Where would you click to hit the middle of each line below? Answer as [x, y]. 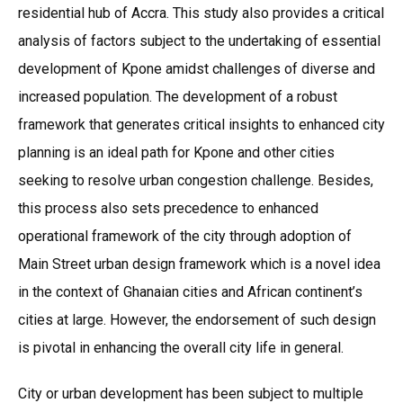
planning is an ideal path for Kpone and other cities [176, 152]
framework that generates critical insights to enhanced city [201, 124]
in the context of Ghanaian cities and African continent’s [190, 291]
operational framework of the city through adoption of [185, 236]
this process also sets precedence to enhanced [168, 208]
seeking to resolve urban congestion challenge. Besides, [196, 180]
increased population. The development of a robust [178, 96]
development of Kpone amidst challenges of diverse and [197, 68]
